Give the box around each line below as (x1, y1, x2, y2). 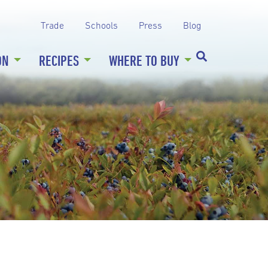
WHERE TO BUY (109, 52, 179, 69)
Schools (85, 20, 118, 31)
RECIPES (39, 52, 79, 69)
